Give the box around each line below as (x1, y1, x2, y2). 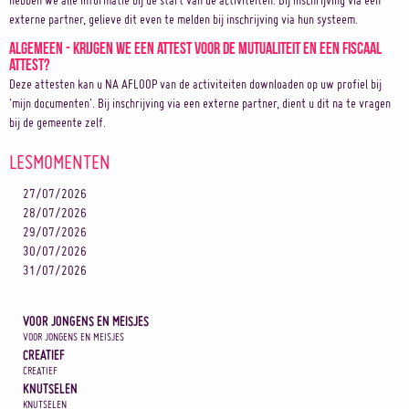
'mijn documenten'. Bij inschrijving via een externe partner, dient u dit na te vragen (9, 95, 391, 111)
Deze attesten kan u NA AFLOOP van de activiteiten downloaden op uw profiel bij (9, 76, 382, 92)
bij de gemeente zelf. (9, 114, 106, 131)
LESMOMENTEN (9, 150, 110, 173)
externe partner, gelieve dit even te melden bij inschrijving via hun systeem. (9, 11, 358, 27)
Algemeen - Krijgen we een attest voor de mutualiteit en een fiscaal (9, 38, 382, 55)
